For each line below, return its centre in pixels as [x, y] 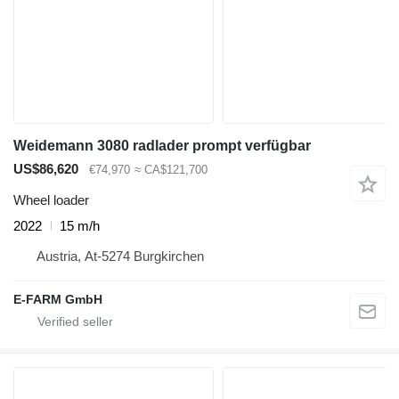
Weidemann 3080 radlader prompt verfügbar [162, 146]
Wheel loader [51, 199]
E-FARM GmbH [58, 299]
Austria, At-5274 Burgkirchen [120, 256]
